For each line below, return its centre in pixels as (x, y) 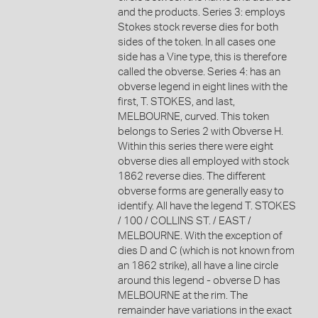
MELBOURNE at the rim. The (182, 295)
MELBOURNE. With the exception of (200, 236)
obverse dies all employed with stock (203, 161)
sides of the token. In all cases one (196, 42)
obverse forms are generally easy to (201, 191)
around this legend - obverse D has (199, 280)
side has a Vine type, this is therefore (202, 57)
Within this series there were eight (195, 146)
